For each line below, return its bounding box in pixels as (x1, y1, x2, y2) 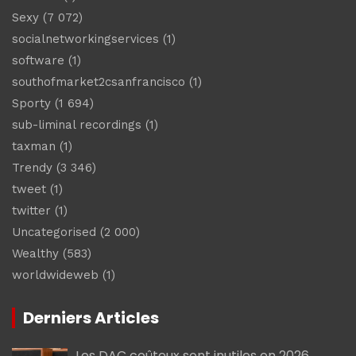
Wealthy (12, 246, 59, 261)
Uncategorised (12, 224, 96, 239)
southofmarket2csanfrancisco (12, 74, 185, 89)
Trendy (12, 160, 52, 175)
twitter (12, 203, 51, 218)
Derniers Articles (23, 306, 159, 329)
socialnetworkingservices (12, 31, 159, 46)
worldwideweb (12, 267, 99, 282)
